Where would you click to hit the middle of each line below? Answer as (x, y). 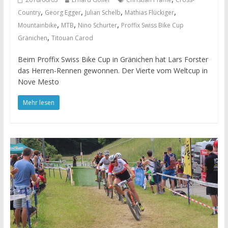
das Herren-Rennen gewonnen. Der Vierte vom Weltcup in (112, 71)
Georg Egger (63, 13)
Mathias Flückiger (149, 13)
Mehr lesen (38, 103)
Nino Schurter (97, 25)
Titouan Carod (72, 38)
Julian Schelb (103, 13)
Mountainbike (37, 25)
